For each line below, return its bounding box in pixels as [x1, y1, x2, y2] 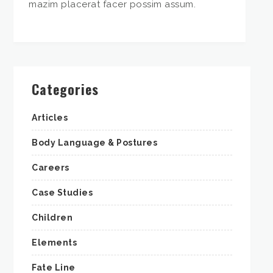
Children [32, 213, 73, 223]
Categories [32, 79, 99, 99]
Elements [32, 238, 77, 248]
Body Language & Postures [32, 138, 158, 148]
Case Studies [32, 188, 93, 198]
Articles [32, 113, 68, 123]
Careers [32, 163, 69, 173]
